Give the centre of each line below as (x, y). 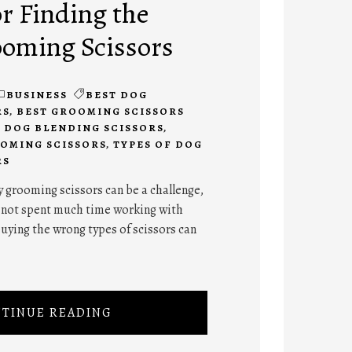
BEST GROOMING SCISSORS (100, 111)
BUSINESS (37, 94)
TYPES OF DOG (158, 144)
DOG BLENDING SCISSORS (83, 127)
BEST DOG (116, 94)
